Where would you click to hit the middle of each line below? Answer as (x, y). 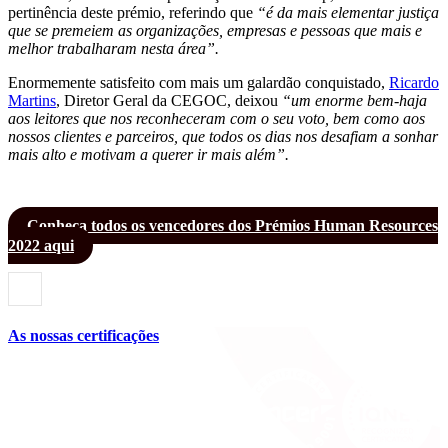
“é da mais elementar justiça (346, 12)
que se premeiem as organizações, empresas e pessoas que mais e (215, 30)
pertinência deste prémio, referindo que (130, 12)
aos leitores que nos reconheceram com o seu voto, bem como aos (216, 118)
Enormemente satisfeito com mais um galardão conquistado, (198, 82)
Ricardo (414, 82)
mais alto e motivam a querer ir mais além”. (148, 154)
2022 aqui (41, 245)
